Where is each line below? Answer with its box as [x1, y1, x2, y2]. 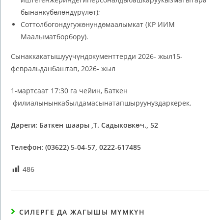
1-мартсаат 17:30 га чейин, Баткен [11, 85, 128, 95]
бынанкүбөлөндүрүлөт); [21, 7, 101, 17]
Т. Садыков [93, 120, 132, 130]
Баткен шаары [39, 120, 90, 130]
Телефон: [11, 142, 46, 152]
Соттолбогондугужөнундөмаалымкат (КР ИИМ [21, 19, 175, 29]
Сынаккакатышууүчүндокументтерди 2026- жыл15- [11, 51, 183, 61]
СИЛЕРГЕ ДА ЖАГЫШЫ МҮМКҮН [19, 207, 145, 217]
